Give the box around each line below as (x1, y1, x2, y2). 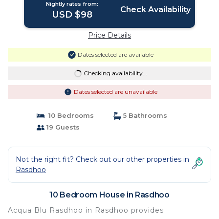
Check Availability (120, 5, 191, 14)
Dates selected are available (77, 51, 153, 58)
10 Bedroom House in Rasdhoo (49, 190, 170, 199)
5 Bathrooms (121, 111, 167, 119)
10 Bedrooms (44, 111, 94, 119)
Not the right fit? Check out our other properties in (16, 155, 189, 164)
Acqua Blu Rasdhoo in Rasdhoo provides (8, 206, 164, 215)
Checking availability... (83, 69, 147, 77)
